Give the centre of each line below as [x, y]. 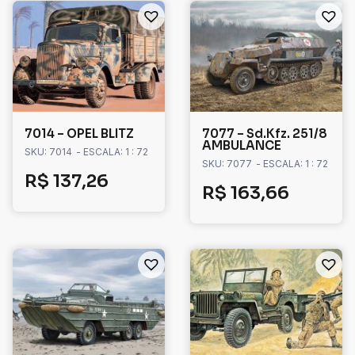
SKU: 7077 [227, 164]
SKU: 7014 [48, 152]
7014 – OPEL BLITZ [79, 134]
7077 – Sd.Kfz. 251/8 [265, 134]
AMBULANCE [242, 146]
